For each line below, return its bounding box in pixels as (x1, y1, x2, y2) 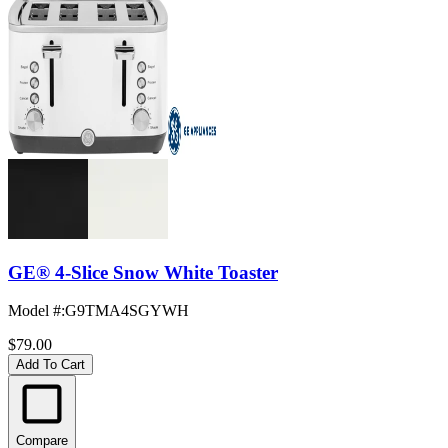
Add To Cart (16, 357, 85, 373)
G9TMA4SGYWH (65, 302, 189, 320)
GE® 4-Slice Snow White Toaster (8, 261, 278, 283)
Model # (8, 302, 61, 320)
